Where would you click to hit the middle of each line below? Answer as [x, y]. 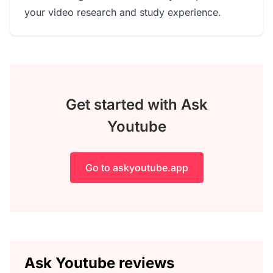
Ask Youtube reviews [99, 263]
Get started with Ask [136, 105]
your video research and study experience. [123, 12]
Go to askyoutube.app [136, 168]
